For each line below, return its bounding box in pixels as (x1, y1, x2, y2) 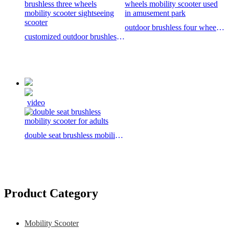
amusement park (125, 41, 177, 50)
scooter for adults (25, 140, 80, 149)
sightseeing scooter (25, 50, 85, 59)
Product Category (4, 186, 98, 200)
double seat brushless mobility (25, 130, 121, 140)
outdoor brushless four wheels (125, 22, 221, 32)
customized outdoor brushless (25, 32, 120, 41)
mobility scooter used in (125, 32, 201, 41)
